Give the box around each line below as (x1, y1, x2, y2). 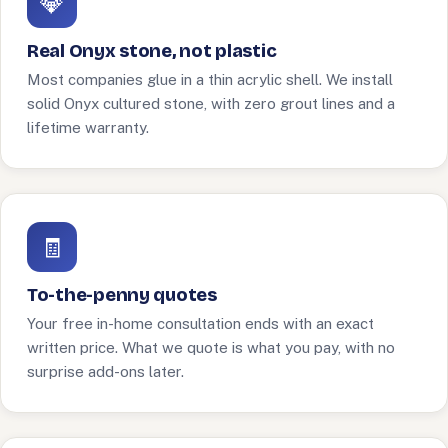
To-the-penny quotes (27, 284, 217, 306)
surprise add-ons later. (27, 363, 184, 380)
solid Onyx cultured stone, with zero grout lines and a (27, 95, 395, 112)
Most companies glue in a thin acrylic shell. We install (27, 71, 393, 88)
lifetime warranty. (27, 119, 149, 136)
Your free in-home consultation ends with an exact (27, 315, 374, 332)
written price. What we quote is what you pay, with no (27, 339, 395, 356)
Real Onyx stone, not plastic (27, 40, 277, 62)
